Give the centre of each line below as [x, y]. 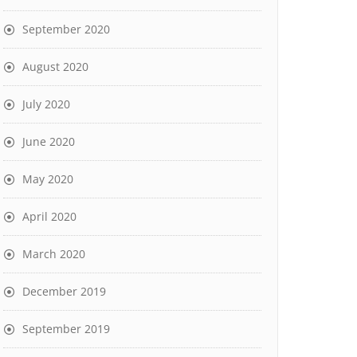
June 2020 [49, 141]
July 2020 [46, 104]
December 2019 [64, 291]
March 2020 [54, 254]
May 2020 [48, 179]
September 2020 [66, 29]
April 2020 [49, 216]
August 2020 [55, 67]
